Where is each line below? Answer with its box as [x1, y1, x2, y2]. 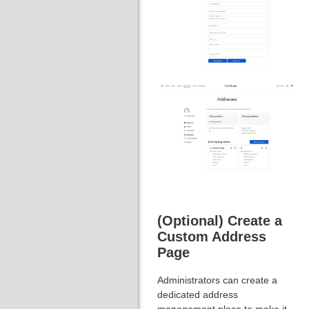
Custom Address [157, 228, 266, 244]
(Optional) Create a [157, 212, 282, 228]
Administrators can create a [157, 274, 277, 286]
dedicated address [157, 288, 238, 300]
